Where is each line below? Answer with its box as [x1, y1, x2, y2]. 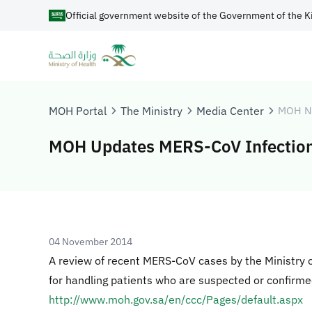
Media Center [196, 104, 264, 118]
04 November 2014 [49, 235, 132, 248]
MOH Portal [49, 104, 107, 118]
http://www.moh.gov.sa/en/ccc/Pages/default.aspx [49, 292, 303, 306]
